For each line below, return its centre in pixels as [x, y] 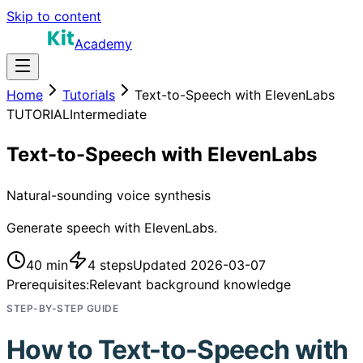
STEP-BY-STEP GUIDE [62, 308]
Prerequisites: [48, 284]
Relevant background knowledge [190, 284]
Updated [162, 265]
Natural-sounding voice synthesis [109, 195]
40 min [47, 265]
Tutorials [89, 95]
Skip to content [54, 16]
